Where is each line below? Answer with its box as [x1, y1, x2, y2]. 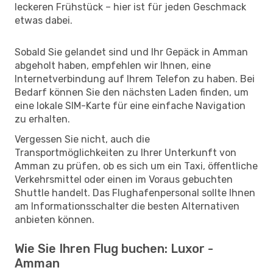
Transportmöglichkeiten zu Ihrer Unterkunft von [15, 146, 236, 158]
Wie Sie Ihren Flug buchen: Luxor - [15, 241, 213, 256]
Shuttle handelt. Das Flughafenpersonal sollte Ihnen [15, 186, 255, 199]
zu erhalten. [15, 113, 70, 125]
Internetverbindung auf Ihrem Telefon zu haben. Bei [15, 73, 255, 85]
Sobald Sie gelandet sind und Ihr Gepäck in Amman [15, 46, 248, 58]
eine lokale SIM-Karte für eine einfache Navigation [15, 99, 246, 112]
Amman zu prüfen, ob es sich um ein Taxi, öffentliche [15, 160, 258, 172]
